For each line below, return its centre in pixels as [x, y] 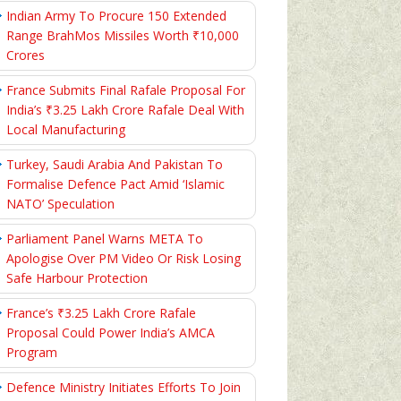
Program [32, 352]
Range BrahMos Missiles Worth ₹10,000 [123, 35]
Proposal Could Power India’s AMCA [111, 333]
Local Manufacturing [66, 129]
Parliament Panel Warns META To [105, 239]
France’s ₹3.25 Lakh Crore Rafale [101, 313]
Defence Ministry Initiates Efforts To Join [124, 387]
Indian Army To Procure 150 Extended [116, 16]
